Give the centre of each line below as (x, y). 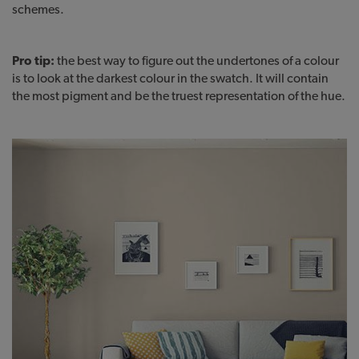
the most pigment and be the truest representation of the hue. (179, 95)
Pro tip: (33, 60)
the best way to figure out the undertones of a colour (197, 60)
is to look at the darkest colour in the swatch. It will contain (170, 78)
